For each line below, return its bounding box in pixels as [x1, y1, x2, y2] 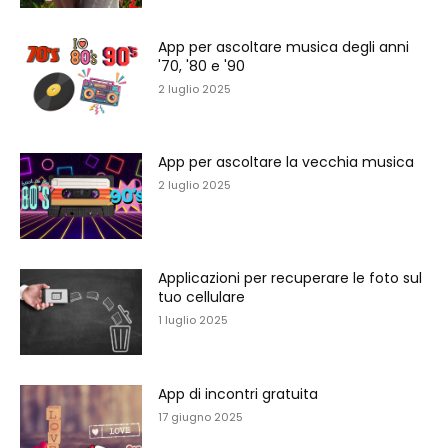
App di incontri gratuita [158, 383, 319, 404]
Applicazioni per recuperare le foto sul [158, 268, 423, 289]
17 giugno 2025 [158, 408, 244, 425]
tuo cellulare [158, 287, 246, 308]
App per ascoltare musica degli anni [158, 36, 410, 57]
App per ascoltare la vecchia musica [158, 152, 415, 173]
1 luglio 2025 [158, 312, 229, 329]
